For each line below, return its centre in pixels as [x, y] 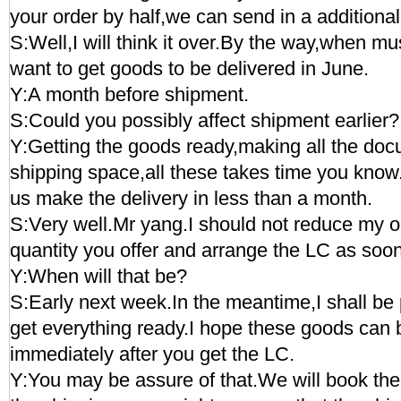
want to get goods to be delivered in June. [189, 68]
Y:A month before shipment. [129, 94]
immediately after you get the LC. [152, 354]
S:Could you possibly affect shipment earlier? [205, 120]
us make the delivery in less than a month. [191, 198]
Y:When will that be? [98, 276]
